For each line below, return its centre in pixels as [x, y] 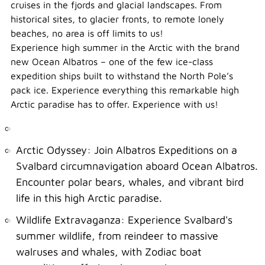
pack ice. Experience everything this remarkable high [125, 90]
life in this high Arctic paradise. [89, 198]
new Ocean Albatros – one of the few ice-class [112, 62]
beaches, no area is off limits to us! [88, 33]
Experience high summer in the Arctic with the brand [125, 47]
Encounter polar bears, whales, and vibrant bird [130, 182]
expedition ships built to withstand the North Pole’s [122, 76]
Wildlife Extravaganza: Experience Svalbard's [124, 220]
